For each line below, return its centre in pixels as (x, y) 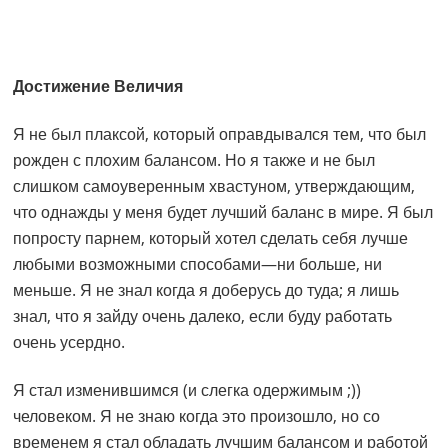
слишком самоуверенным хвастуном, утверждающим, (214, 186)
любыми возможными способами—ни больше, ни (198, 264)
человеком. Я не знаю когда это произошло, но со (197, 416)
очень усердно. (69, 342)
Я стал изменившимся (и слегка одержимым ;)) (187, 390)
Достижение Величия (98, 86)
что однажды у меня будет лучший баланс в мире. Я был (223, 212)
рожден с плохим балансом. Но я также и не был (194, 160)
